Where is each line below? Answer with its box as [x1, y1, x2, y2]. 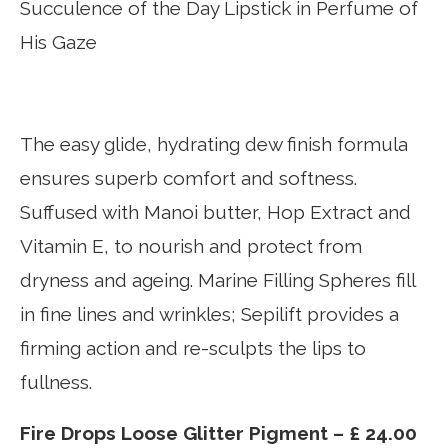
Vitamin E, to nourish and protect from [20, 235, 362, 257]
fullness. [20, 371, 92, 393]
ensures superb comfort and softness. [20, 167, 357, 189]
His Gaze [20, 31, 97, 53]
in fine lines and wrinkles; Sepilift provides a [20, 303, 399, 325]
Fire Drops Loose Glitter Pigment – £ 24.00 [20, 422, 417, 444]
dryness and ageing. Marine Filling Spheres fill [20, 269, 415, 291]
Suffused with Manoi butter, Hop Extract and [20, 201, 411, 223]
